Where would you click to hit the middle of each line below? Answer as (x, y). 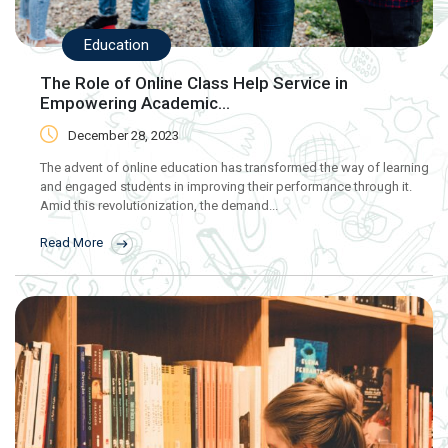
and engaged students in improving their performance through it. (226, 186)
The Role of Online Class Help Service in (194, 82)
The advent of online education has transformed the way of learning (234, 167)
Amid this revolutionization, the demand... (159, 205)
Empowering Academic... (135, 102)
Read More (73, 243)
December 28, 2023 (123, 135)
